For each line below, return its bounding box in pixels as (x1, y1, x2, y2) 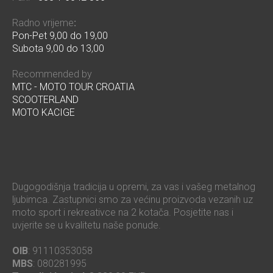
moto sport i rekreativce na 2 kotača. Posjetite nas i (12, 206, 233, 218)
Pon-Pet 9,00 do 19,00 (12, 30, 108, 42)
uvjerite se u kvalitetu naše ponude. (12, 219, 161, 231)
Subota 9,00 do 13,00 (12, 43, 104, 55)
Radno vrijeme (12, 17, 74, 29)
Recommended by (12, 68, 92, 80)
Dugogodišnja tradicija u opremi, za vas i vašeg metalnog (12, 180, 255, 193)
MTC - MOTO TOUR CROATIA (12, 81, 135, 93)
